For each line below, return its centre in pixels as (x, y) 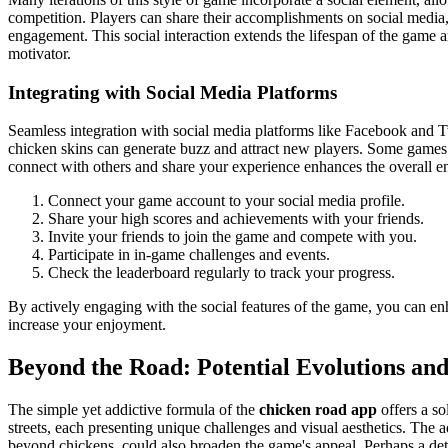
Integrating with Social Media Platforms (172, 92)
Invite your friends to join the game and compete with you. (232, 237)
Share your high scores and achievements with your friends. (236, 219)
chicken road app (318, 410)
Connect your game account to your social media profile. (226, 201)
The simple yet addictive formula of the (133, 410)
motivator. (39, 53)
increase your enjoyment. (87, 325)
